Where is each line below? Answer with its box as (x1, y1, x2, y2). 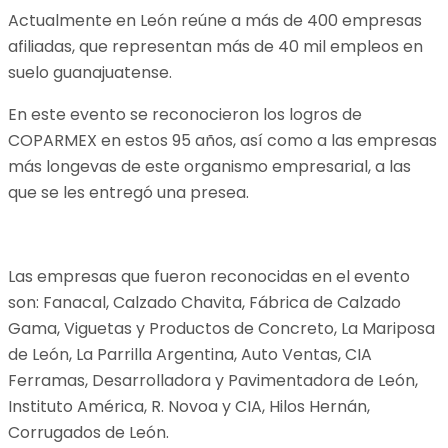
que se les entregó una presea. (8, 180, 249, 204)
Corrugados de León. (8, 420, 169, 444)
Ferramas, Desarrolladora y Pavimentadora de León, (8, 368, 418, 392)
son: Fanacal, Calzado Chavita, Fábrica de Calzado (8, 290, 401, 314)
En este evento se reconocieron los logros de (8, 102, 362, 126)
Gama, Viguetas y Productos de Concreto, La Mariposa (8, 316, 435, 340)
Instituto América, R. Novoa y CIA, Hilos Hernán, (8, 394, 370, 418)
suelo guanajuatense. (8, 60, 172, 84)
